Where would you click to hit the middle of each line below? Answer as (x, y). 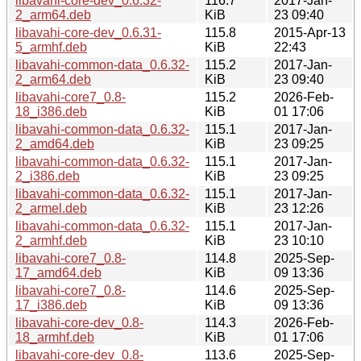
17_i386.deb (51, 305)
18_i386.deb (51, 111)
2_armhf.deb (51, 240)
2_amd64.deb (55, 143)
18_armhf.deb (55, 337)
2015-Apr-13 (310, 32)
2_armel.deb (51, 208)
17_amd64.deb (58, 272)
